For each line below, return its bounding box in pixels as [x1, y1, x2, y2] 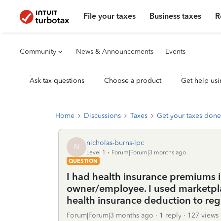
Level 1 [86, 148, 106, 156]
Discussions [84, 111, 121, 120]
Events [165, 47, 185, 56]
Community [20, 47, 56, 56]
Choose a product [104, 76, 161, 85]
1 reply [159, 211, 182, 220]
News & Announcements [76, 47, 153, 56]
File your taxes [83, 11, 136, 21]
